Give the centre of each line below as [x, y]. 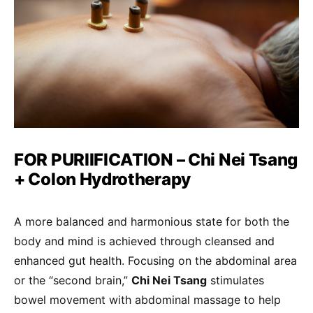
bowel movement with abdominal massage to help [147, 299]
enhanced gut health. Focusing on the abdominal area [155, 260]
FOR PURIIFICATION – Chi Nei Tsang [156, 159]
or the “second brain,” [73, 280]
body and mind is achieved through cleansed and [144, 241]
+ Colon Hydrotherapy [102, 179]
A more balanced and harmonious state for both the [152, 221]
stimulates [235, 280]
